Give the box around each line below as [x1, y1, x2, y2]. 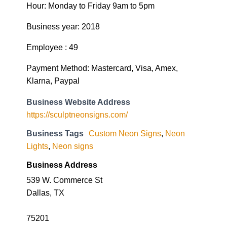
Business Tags [26, 128, 84, 138]
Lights [26, 141, 48, 150]
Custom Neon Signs [89, 128, 161, 138]
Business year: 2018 [26, 22, 100, 31]
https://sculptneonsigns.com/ [26, 109, 128, 119]
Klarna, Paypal [26, 76, 80, 86]
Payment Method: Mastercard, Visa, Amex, [26, 63, 178, 73]
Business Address [26, 160, 97, 169]
